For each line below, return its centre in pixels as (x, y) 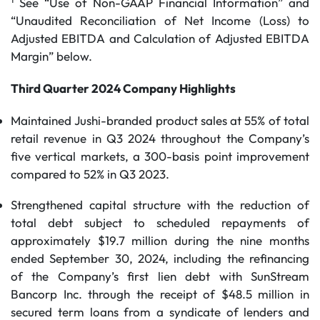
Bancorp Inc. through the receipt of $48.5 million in (160, 294)
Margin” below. (51, 56)
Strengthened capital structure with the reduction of (160, 205)
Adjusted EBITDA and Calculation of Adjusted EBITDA (160, 38)
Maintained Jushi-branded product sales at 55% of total (160, 120)
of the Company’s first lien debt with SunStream (160, 276)
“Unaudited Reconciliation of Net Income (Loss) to (160, 20)
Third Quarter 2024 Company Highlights (123, 88)
